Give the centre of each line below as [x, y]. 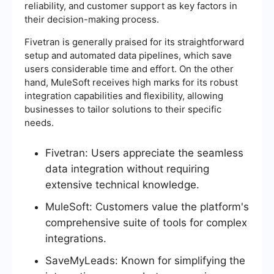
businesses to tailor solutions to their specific [123, 109]
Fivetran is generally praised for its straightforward [134, 42]
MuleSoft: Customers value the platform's [147, 207]
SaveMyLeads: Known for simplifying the [145, 261]
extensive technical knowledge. [122, 185]
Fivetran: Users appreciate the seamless [144, 153]
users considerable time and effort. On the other [129, 69]
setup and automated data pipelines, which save [128, 56]
